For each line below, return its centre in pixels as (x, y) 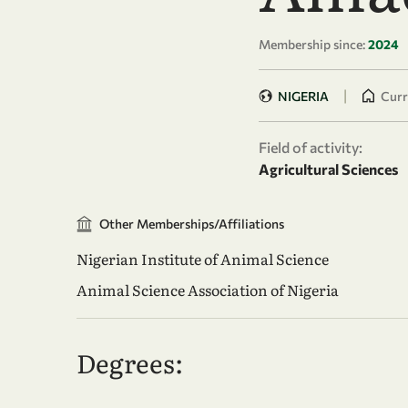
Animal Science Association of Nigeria (208, 290)
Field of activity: (311, 147)
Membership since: (312, 44)
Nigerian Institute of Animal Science (203, 259)
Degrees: (130, 362)
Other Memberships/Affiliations (192, 224)
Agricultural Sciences (328, 169)
